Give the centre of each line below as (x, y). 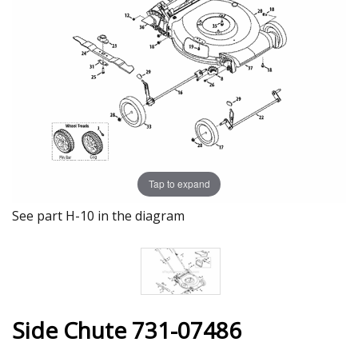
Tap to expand (179, 184)
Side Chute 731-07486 (127, 330)
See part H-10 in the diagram (98, 215)
